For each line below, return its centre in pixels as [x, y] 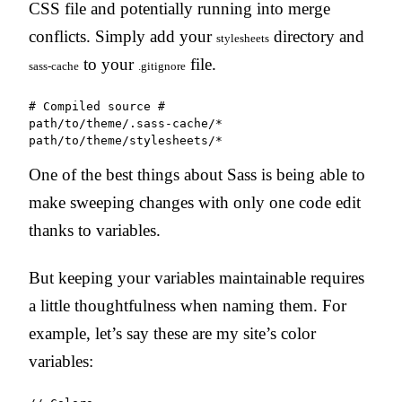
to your [109, 64]
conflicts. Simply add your [122, 36]
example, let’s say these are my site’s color [172, 333]
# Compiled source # [97, 106]
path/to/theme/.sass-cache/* [126, 123]
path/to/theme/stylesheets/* [126, 140]
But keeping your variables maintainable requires [197, 277]
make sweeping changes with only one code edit [195, 202]
